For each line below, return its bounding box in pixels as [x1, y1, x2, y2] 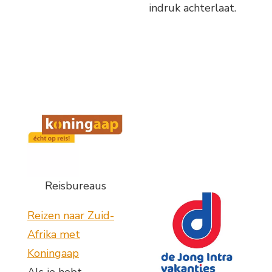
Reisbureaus [44, 178, 106, 194]
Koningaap [27, 246, 79, 261]
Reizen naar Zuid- [27, 208, 114, 223]
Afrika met [27, 227, 80, 242]
